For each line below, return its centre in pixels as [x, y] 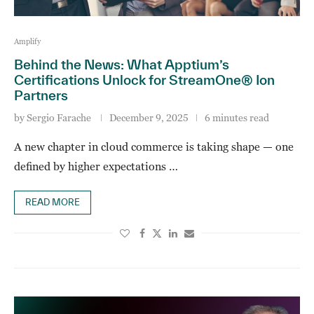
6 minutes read [237, 117]
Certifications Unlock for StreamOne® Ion [144, 80]
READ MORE [53, 202]
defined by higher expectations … [96, 166]
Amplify [27, 41]
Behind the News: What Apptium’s [122, 64]
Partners [41, 95]
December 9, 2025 [149, 117]
